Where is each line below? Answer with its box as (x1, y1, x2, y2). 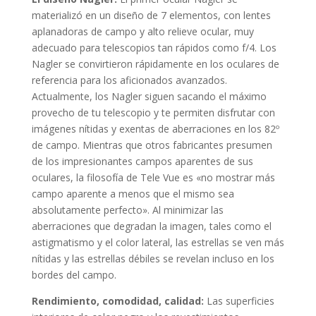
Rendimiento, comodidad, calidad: (31, 293, 204, 308)
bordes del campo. (31, 267, 116, 281)
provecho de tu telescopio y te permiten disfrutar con (31, 105, 275, 119)
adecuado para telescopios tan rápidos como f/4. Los (31, 40, 276, 54)
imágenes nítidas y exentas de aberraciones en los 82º (31, 121, 279, 135)
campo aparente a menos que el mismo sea (31, 186, 234, 200)
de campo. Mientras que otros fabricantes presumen (31, 138, 272, 152)
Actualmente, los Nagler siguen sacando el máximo (31, 89, 267, 103)
